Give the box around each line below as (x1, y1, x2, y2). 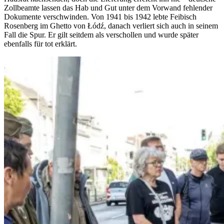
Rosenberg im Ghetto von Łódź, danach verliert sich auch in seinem (4, 21, 218, 30)
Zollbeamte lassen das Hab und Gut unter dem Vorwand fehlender (4, 3, 212, 12)
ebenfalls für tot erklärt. (4, 39, 77, 48)
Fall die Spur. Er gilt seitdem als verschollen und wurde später (4, 30, 198, 39)
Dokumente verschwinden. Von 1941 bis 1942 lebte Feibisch (4, 12, 196, 21)
